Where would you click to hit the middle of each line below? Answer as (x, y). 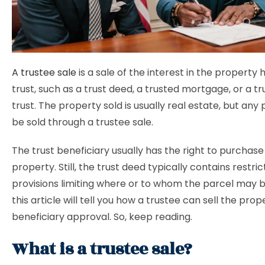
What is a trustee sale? (102, 249)
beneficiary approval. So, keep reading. (103, 217)
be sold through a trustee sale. (84, 122)
